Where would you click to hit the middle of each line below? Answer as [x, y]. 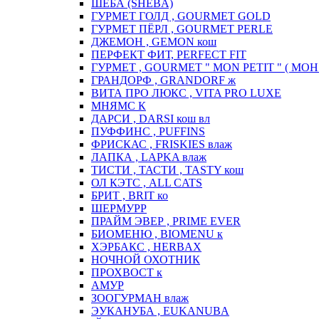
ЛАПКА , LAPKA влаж [149, 157]
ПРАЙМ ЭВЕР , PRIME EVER [166, 221]
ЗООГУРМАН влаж [140, 298]
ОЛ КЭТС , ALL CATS [147, 183]
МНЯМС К [119, 106]
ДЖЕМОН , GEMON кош [154, 42]
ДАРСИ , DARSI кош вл [151, 119]
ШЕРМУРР [119, 209]
